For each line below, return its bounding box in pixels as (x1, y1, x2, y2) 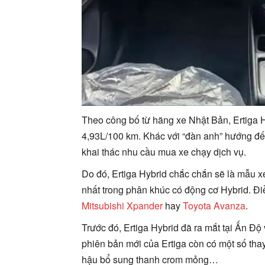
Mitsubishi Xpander (82, 199, 163, 213)
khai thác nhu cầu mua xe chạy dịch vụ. (82, 145, 246, 159)
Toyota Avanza (183, 199, 245, 213)
